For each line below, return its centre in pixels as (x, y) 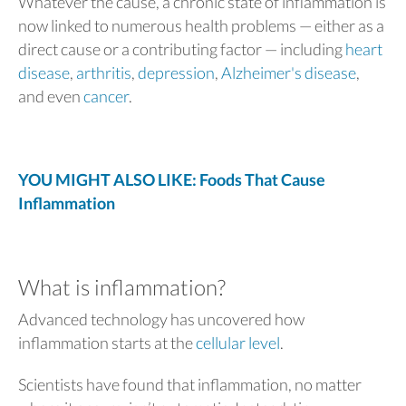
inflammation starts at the (107, 343)
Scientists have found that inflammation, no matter (190, 384)
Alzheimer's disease (289, 72)
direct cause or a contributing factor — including (182, 48)
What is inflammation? (122, 286)
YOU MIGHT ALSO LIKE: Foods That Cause (172, 179)
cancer (106, 96)
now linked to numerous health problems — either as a (201, 25)
